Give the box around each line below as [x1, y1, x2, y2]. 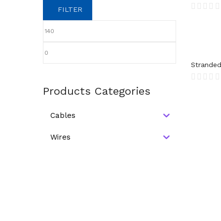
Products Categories [43, 85, 150, 97]
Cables [50, 110, 75, 120]
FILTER [58, 5, 82, 13]
